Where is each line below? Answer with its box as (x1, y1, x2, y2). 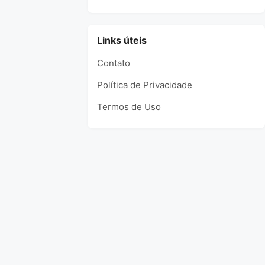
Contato (97, 57, 130, 69)
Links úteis (97, 34, 147, 46)
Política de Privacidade (97, 79, 192, 91)
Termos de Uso (97, 101, 161, 112)
